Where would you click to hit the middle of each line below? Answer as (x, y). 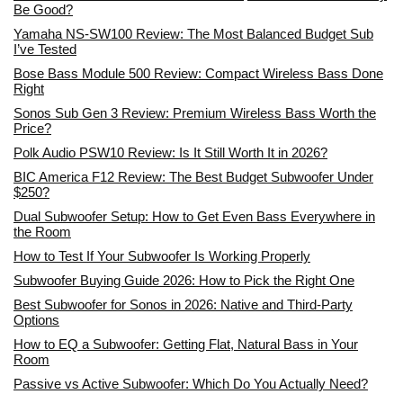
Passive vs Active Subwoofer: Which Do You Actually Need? (191, 383)
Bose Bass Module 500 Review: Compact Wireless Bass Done (198, 73)
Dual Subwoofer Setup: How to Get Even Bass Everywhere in (194, 216)
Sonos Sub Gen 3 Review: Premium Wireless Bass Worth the (195, 112)
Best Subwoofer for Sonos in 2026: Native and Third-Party (183, 304)
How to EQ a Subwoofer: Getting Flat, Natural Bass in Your (186, 344)
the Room (42, 231)
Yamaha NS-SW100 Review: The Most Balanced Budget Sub (193, 33)
